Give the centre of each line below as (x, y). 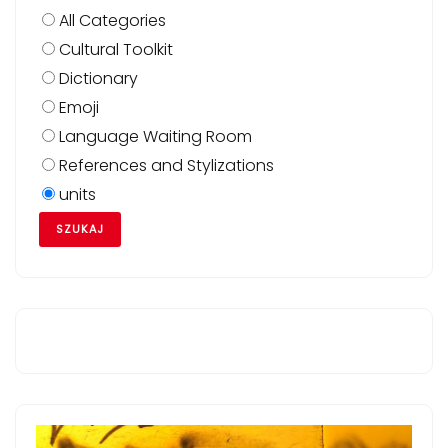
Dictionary (96, 78)
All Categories (110, 20)
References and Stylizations (164, 165)
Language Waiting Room (153, 136)
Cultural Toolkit (114, 49)
